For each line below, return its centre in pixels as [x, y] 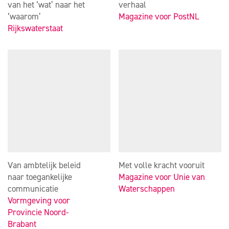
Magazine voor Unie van [162, 177]
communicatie [33, 189]
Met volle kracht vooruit [162, 165]
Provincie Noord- [38, 212]
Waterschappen [147, 189]
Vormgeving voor [39, 200]
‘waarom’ [24, 16]
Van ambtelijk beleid [44, 165]
